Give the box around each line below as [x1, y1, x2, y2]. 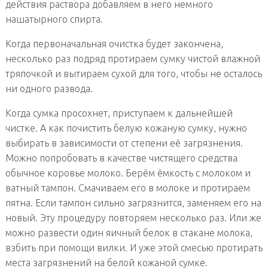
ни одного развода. [5, 83, 93, 95]
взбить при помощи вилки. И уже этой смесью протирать [5, 242, 263, 254]
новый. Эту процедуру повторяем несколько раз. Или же [5, 212, 261, 224]
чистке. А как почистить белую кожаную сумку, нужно [5, 123, 247, 134]
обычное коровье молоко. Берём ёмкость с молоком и [5, 167, 251, 179]
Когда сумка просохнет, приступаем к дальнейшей [5, 108, 233, 119]
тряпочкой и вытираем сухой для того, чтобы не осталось [5, 68, 262, 80]
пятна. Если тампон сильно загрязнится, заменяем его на [5, 197, 261, 209]
